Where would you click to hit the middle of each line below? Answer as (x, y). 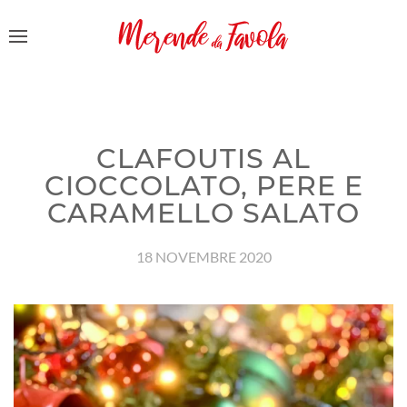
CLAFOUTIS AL (203, 159)
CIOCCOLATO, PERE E (203, 186)
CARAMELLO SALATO (203, 213)
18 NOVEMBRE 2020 (203, 257)
